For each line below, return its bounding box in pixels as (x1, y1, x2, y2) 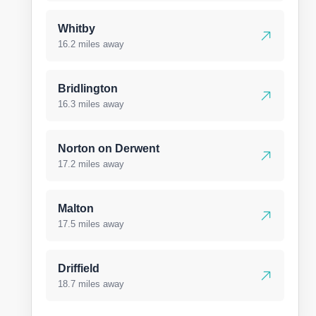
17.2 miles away (58, 159, 124, 169)
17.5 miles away (58, 219, 124, 229)
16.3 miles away (58, 99, 124, 109)
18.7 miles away (58, 279, 124, 289)
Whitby (58, 23, 95, 35)
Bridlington (58, 83, 118, 95)
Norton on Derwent (58, 142, 159, 154)
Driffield (58, 262, 99, 274)
